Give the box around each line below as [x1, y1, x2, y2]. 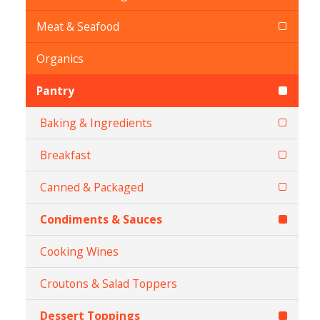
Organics [36, 51, 84, 66]
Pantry [36, 83, 74, 99]
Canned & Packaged [40, 179, 144, 195]
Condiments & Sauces [40, 211, 162, 227]
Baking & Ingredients [40, 115, 152, 131]
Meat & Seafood [36, 19, 119, 34]
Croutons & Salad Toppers [40, 276, 177, 291]
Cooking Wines [40, 244, 119, 259]
